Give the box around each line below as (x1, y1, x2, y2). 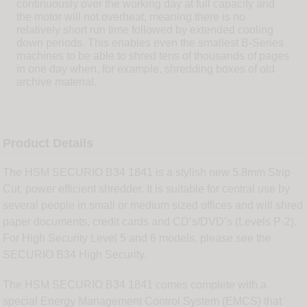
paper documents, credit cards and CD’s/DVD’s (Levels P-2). (3, 216, 297, 228)
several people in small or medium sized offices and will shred (3, 199, 304, 212)
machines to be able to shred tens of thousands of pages (16, 50, 289, 62)
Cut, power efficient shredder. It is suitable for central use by (3, 183, 291, 195)
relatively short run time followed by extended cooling (16, 24, 273, 36)
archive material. (16, 76, 97, 88)
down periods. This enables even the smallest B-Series (16, 37, 284, 49)
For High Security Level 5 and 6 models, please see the (3, 232, 272, 245)
